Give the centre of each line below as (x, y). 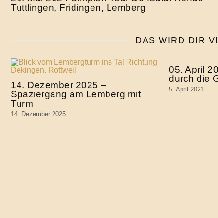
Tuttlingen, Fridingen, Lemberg (78, 7)
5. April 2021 (186, 89)
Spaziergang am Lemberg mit (76, 94)
